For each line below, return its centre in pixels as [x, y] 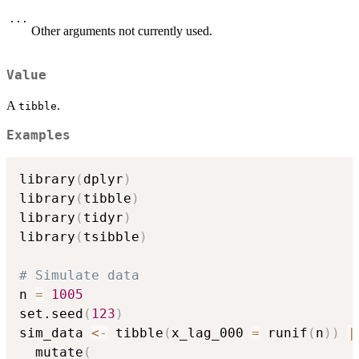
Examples [38, 136]
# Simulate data [79, 276]
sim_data [55, 333]
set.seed [51, 314]
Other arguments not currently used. [122, 30]
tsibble [111, 237]
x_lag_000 [212, 333]
